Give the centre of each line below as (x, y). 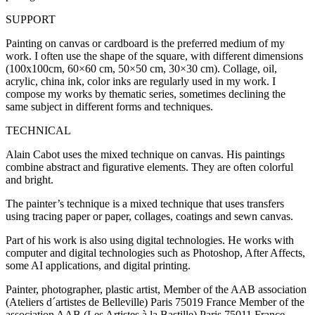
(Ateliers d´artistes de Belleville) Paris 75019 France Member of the (155, 302)
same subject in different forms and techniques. (109, 107)
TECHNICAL (38, 131)
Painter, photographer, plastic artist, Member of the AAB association (156, 290)
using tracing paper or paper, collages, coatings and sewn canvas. (149, 217)
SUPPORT (31, 20)
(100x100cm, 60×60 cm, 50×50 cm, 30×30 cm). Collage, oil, (141, 69)
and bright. (30, 180)
